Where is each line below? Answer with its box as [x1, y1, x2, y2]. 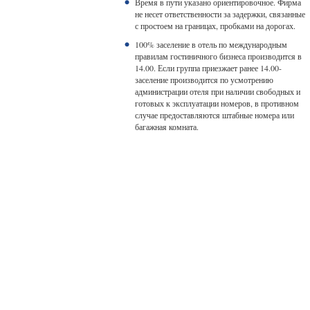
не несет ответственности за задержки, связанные [134, 8, 305, 19]
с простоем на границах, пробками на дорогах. [134, 20, 295, 31]
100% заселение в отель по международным [134, 39, 287, 50]
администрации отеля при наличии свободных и [134, 86, 300, 97]
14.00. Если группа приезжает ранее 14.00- [134, 62, 282, 73]
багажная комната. [134, 121, 199, 132]
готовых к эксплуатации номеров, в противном [134, 98, 299, 109]
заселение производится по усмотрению [134, 74, 273, 85]
